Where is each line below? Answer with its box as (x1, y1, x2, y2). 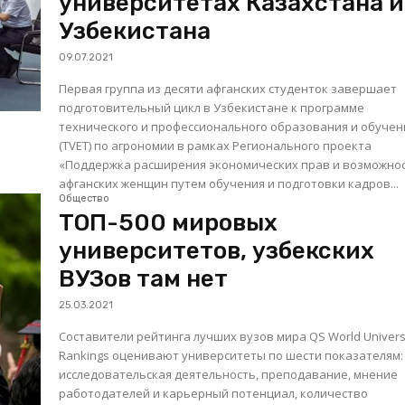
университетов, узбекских (59, 237, 375, 266)
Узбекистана (59, 17, 212, 46)
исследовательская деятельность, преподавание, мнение (59, 366, 399, 383)
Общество (59, 193, 110, 205)
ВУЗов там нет (59, 265, 229, 294)
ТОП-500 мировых (59, 209, 278, 238)
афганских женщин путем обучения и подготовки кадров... (59, 175, 400, 193)
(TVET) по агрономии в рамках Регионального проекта (59, 137, 372, 155)
